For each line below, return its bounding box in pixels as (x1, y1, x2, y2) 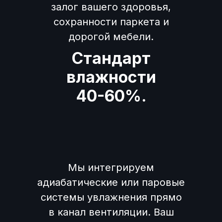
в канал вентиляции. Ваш (48, 206, 174, 218)
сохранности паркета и (53, 15, 169, 28)
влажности (66, 67, 156, 87)
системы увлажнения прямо (40, 191, 182, 203)
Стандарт (71, 48, 151, 68)
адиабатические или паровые (37, 176, 185, 188)
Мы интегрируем (68, 161, 154, 173)
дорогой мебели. (68, 30, 154, 43)
